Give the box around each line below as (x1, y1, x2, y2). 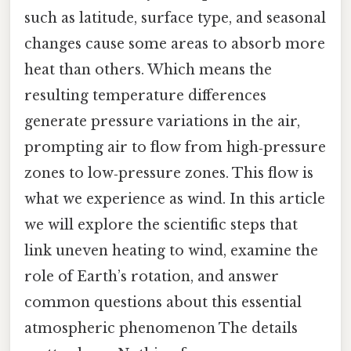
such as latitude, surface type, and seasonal (24, 9, 326, 27)
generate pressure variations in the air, (24, 112, 300, 130)
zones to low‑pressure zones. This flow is (24, 164, 313, 182)
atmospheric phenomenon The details (24, 319, 298, 337)
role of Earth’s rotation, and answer (24, 267, 279, 285)
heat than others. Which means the (24, 60, 272, 78)
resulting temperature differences (24, 86, 266, 104)
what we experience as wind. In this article (24, 190, 325, 208)
